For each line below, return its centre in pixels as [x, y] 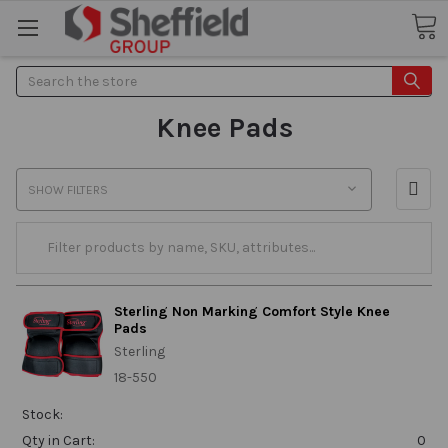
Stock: [42, 414]
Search [39, 76]
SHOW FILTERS [67, 190]
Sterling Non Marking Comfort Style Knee [251, 311]
